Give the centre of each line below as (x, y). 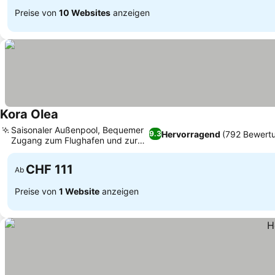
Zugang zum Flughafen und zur (74, 140)
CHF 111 (49, 169)
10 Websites (85, 12)
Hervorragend (191, 134)
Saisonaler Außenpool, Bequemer (77, 130)
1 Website (79, 191)
